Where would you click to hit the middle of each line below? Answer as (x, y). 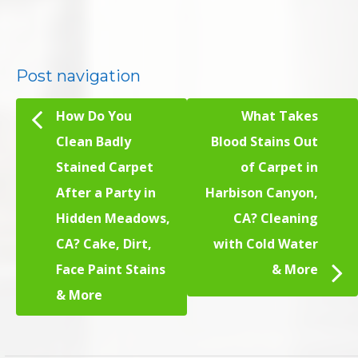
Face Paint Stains (111, 270)
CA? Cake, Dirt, (104, 244)
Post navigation (78, 76)
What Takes (280, 116)
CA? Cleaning (276, 219)
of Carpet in (279, 167)
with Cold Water (266, 244)
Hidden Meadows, (113, 219)
